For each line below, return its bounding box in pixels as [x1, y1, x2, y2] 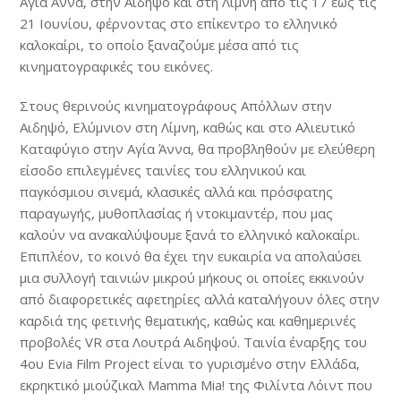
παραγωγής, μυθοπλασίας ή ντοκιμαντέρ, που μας [20, 203, 334, 222]
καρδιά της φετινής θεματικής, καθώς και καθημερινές [20, 311, 357, 329]
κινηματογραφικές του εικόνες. [20, 56, 214, 75]
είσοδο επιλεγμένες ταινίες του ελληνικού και [20, 160, 307, 179]
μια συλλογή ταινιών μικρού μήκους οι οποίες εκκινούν [20, 268, 365, 286]
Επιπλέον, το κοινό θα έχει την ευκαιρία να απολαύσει [20, 246, 363, 265]
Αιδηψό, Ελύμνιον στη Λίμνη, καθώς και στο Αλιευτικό [20, 117, 356, 136]
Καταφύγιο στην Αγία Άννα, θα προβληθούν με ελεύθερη [20, 139, 376, 158]
